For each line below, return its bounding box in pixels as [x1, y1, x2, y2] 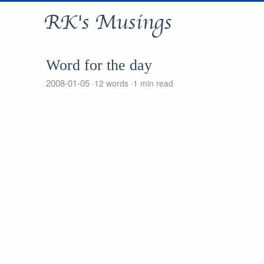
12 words [94, 77, 131, 89]
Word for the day [45, 57, 152, 74]
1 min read [133, 77, 173, 89]
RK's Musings [43, 12, 171, 33]
